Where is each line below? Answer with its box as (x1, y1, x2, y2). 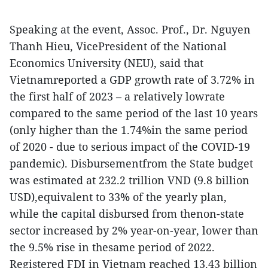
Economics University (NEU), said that (10, 56, 203, 71)
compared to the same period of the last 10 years (10, 106, 258, 121)
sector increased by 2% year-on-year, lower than (10, 223, 258, 238)
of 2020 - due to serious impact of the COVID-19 (10, 139, 250, 154)
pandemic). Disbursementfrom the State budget (10, 156, 253, 171)
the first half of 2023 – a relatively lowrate (10, 89, 225, 104)
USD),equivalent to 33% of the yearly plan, (10, 190, 227, 205)
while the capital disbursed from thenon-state (10, 206, 244, 221)
